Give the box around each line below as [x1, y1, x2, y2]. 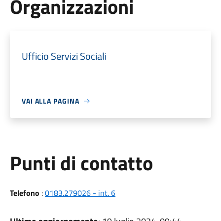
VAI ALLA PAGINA [21, 96, 79, 106]
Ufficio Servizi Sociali [21, 48, 107, 64]
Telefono [9, 187, 39, 199]
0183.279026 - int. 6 [44, 187, 115, 199]
